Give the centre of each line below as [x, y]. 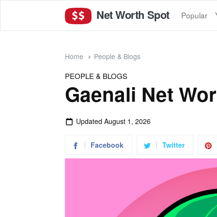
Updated [90, 121]
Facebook [107, 145]
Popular [194, 15]
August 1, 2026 [127, 121]
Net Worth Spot [132, 14]
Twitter [173, 145]
